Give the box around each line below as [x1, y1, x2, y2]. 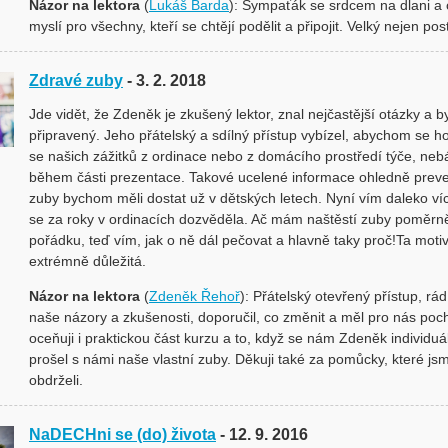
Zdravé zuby [29, 72, 123, 89]
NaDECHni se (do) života [29, 426, 216, 443]
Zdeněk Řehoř [149, 288, 240, 304]
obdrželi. [29, 372, 83, 388]
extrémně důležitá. [29, 253, 146, 269]
